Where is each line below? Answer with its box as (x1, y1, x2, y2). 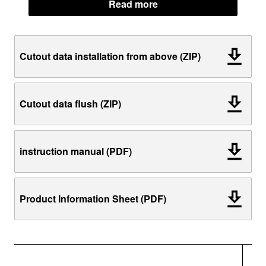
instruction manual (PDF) (20, 144, 132, 158)
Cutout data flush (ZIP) (20, 96, 121, 110)
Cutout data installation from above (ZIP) (20, 49, 201, 63)
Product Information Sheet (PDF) (20, 191, 166, 205)
